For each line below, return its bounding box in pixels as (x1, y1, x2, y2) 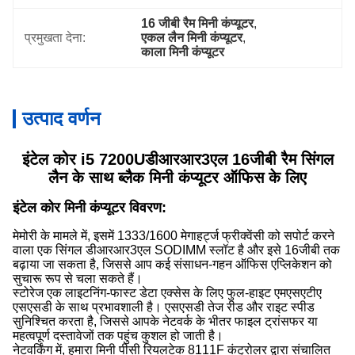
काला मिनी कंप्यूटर (141, 45, 225, 59)
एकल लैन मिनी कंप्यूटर (141, 31, 243, 44)
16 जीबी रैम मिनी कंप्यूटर (141, 17, 254, 30)
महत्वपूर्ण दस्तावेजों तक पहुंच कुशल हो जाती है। (13, 329, 223, 342)
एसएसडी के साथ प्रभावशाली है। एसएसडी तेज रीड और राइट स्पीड (13, 300, 315, 314)
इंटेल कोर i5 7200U (21, 151, 145, 168)
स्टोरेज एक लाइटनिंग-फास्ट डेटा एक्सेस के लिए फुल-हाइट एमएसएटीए (13, 286, 322, 300)
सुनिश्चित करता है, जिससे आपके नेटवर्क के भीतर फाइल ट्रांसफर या (13, 315, 318, 328)
